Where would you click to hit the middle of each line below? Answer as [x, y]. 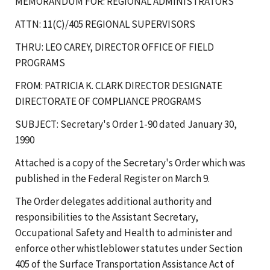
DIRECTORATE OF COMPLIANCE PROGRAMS [108, 101]
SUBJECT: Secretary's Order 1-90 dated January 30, [126, 124]
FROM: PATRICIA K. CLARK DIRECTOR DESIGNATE [119, 85]
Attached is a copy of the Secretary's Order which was [130, 162]
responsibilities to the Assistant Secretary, [107, 217]
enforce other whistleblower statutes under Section [129, 248]
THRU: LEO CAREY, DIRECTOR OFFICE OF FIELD [115, 47]
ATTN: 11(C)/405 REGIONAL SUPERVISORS [105, 24]
